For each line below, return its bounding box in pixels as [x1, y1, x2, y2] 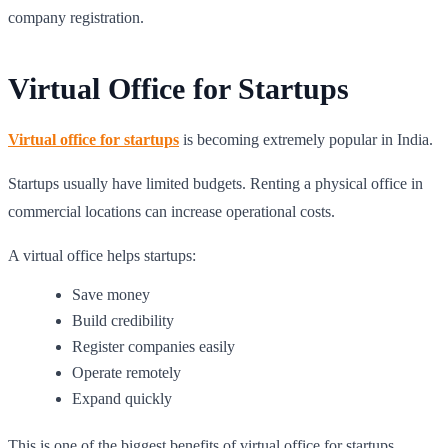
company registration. [8, 8, 144, 26]
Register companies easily [72, 337, 235, 355]
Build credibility [72, 311, 174, 329]
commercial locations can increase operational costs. [8, 202, 335, 220]
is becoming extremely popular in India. [179, 130, 433, 148]
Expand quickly [72, 389, 172, 407]
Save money [72, 285, 150, 303]
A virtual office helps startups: [8, 246, 196, 264]
